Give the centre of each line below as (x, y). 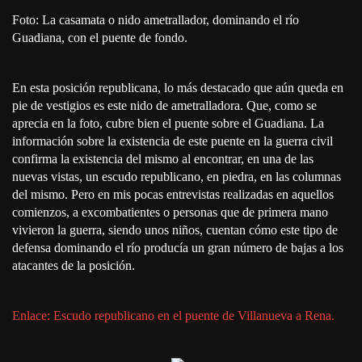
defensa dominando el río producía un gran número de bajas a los (178, 247)
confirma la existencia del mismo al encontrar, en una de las (163, 158)
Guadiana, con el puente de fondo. (100, 37)
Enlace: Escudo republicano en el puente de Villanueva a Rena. (173, 315)
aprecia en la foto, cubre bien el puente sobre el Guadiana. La (168, 123)
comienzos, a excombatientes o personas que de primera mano (170, 212)
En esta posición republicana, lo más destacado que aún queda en (178, 87)
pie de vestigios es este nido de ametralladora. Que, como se (164, 105)
